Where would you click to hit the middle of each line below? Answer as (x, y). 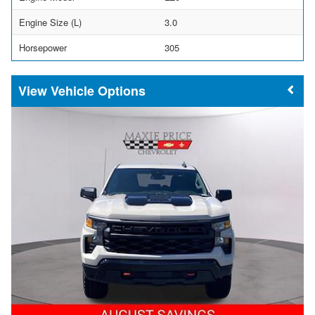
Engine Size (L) (50, 22)
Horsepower (43, 47)
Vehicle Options (98, 90)
